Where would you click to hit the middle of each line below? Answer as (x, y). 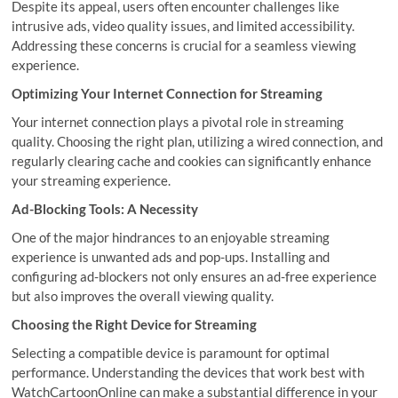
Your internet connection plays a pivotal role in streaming (178, 122)
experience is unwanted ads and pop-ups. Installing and (171, 257)
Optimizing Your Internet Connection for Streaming (167, 93)
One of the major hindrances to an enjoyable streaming (171, 237)
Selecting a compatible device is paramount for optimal (171, 353)
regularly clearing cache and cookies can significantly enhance (192, 161)
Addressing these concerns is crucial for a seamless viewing (184, 45)
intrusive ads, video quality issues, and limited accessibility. (183, 26)
